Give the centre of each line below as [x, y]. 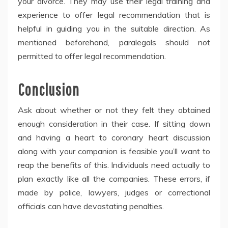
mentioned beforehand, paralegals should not [114, 42]
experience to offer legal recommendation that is [114, 15]
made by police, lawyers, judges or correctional [114, 193]
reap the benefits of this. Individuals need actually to [114, 165]
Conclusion [49, 90]
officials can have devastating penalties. [91, 206]
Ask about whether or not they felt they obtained [114, 110]
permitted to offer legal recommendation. [92, 56]
